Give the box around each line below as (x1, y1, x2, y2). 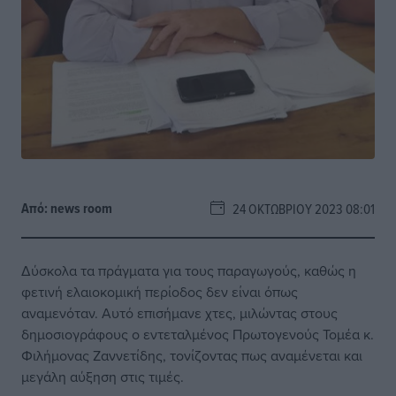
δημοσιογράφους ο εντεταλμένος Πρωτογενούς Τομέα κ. (21, 324, 374, 344)
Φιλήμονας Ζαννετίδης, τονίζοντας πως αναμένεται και (21, 346, 362, 365)
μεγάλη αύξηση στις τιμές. (21, 367, 184, 386)
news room (50, 198, 112, 218)
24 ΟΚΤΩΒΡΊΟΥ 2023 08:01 (225, 199, 375, 218)
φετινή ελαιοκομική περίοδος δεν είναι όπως (21, 282, 298, 301)
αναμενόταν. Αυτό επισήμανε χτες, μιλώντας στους (21, 303, 338, 323)
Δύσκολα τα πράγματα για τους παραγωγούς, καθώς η (21, 261, 356, 280)
